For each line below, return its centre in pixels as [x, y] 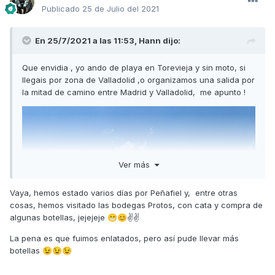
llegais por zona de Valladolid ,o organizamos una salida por [138, 80]
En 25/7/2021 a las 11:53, [87, 41]
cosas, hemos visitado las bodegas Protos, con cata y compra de [136, 205]
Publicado [62, 9]
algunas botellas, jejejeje [59, 217]
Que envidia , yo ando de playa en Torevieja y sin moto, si [134, 68]
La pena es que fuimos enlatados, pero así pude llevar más [124, 238]
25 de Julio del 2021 [121, 9]
